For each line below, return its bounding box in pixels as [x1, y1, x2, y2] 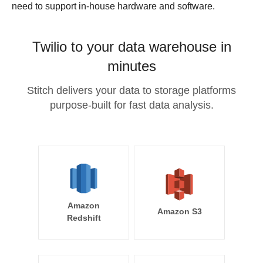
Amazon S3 [157, 207, 202, 216]
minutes [107, 58, 156, 74]
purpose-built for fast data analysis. [49, 99, 214, 111]
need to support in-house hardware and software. [12, 1, 215, 11]
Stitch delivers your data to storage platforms [27, 85, 236, 96]
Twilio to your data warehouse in [32, 39, 231, 55]
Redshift [66, 213, 101, 222]
